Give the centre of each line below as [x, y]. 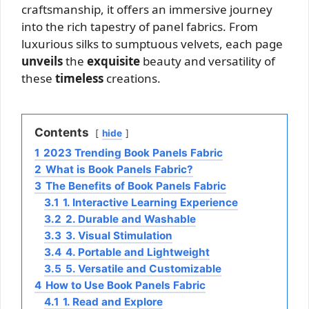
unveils [42, 61]
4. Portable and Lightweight [138, 252]
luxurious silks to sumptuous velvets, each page [152, 44]
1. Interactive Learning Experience [150, 202]
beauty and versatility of [208, 61]
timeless [79, 78]
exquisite [113, 61]
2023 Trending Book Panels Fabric [133, 153]
